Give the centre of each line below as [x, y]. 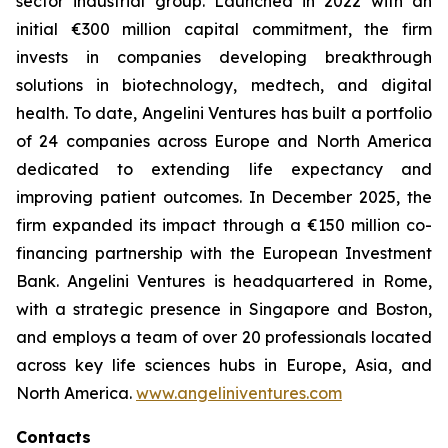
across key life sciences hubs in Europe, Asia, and [224, 365]
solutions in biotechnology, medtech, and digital [224, 85]
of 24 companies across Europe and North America [224, 141]
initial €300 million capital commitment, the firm [224, 29]
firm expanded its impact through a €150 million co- [224, 225]
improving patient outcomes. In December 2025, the [224, 197]
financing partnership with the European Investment [224, 253]
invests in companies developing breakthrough [224, 57]
